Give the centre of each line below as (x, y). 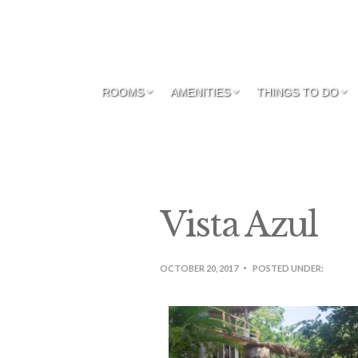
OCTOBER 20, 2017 (199, 268)
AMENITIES (200, 92)
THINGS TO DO (297, 92)
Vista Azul (239, 225)
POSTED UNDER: (288, 268)
